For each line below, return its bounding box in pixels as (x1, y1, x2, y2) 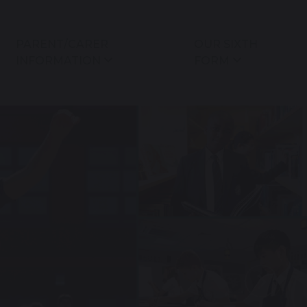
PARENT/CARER (16, 38, 109, 51)
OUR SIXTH (193, 38, 258, 51)
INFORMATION (16, 54, 101, 68)
